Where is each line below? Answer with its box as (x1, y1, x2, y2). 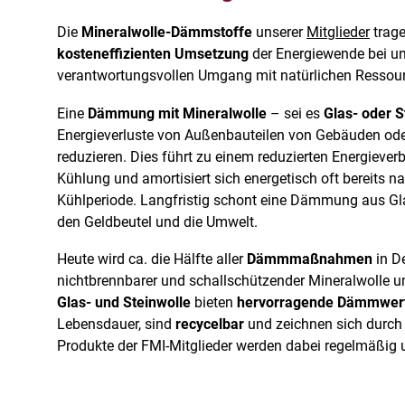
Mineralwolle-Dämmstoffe (81, 24, 252, 42)
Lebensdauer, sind (57, 316, 175, 334)
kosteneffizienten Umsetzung (57, 45, 249, 63)
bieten (191, 294, 237, 312)
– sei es (267, 104, 324, 122)
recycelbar (175, 316, 244, 334)
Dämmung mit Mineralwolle (88, 104, 267, 122)
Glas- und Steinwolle (57, 294, 191, 312)
